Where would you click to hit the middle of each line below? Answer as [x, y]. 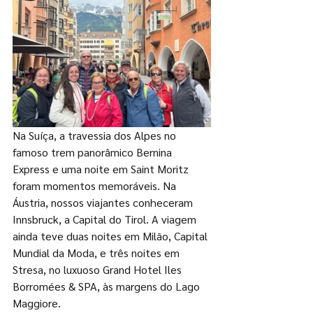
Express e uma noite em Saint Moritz [102, 169]
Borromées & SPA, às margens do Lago [108, 286]
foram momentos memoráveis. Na [96, 186]
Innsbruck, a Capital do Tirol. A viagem [106, 219]
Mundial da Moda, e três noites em [97, 253]
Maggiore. [37, 303]
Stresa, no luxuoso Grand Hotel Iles [99, 270]
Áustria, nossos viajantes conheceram [104, 203]
